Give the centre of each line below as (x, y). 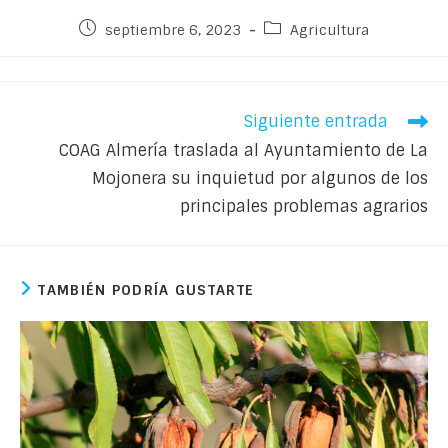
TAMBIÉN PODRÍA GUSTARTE (146, 290)
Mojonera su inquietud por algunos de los (260, 179)
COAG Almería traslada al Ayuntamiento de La (243, 151)
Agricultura (329, 30)
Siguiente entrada (316, 122)
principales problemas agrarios (304, 207)
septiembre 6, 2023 (173, 30)
